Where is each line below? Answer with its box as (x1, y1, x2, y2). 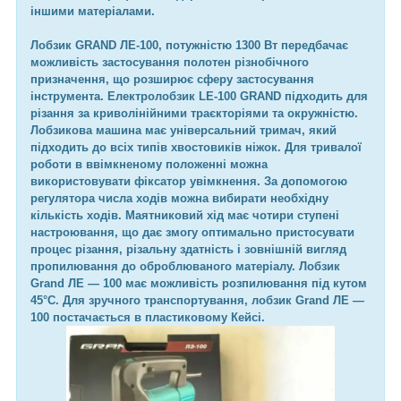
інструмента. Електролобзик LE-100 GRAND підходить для (30, 89, 368, 103)
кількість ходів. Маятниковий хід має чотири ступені (30, 208, 339, 222)
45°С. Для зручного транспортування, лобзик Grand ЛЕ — (30, 293, 364, 307)
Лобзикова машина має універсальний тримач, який (30, 123, 337, 137)
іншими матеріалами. (30, 4, 155, 18)
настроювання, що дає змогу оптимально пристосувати (30, 225, 354, 239)
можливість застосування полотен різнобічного (30, 55, 309, 69)
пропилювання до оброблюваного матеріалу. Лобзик (30, 259, 340, 273)
